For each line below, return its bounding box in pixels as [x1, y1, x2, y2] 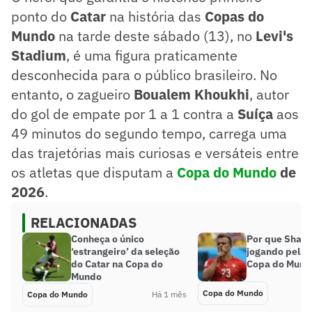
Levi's [256, 26, 293, 45]
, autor [249, 84, 289, 104]
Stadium [11, 45, 66, 65]
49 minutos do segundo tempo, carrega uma [11, 123, 287, 143]
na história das [106, 6, 205, 26]
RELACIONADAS [31, 212, 136, 232]
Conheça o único [71, 232, 144, 245]
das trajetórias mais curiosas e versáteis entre [11, 143, 299, 162]
